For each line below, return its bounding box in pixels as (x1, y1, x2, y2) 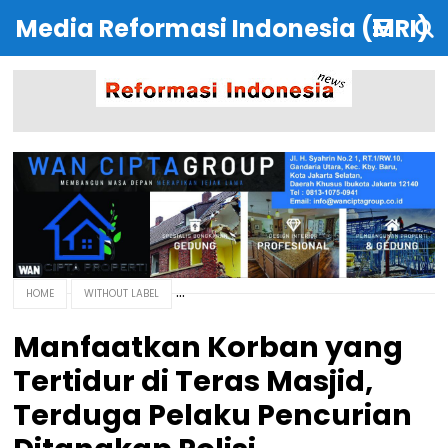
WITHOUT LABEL (84, 285, 160, 301)
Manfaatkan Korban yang (13, 326, 404, 367)
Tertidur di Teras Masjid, (13, 360, 374, 401)
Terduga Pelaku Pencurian (13, 394, 413, 435)
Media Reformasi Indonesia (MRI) (16, 12, 429, 45)
